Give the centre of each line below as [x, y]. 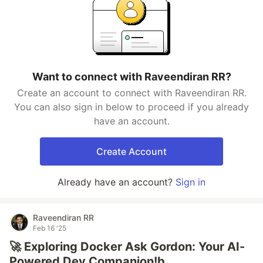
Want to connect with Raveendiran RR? [131, 77]
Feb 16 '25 [50, 228]
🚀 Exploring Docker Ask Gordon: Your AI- [127, 247]
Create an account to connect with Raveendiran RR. [131, 93]
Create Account [131, 151]
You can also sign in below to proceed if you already [131, 107]
